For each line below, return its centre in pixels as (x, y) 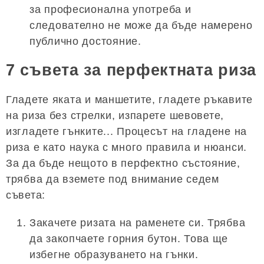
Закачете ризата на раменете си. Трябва (138, 222)
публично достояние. (85, 41)
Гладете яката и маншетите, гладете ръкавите (129, 99)
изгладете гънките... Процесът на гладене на (126, 131)
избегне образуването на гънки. (114, 254)
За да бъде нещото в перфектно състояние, (123, 163)
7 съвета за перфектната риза (131, 70)
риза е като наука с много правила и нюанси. (126, 147)
